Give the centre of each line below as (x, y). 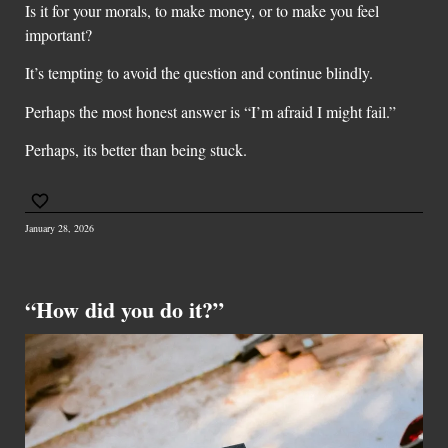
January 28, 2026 (59, 228)
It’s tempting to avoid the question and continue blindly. (199, 73)
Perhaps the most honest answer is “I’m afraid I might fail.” (210, 111)
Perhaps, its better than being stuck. (136, 149)
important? (58, 34)
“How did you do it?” (124, 310)
